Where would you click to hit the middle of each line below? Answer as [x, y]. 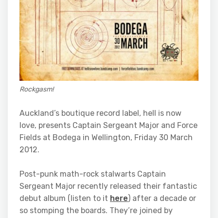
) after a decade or [162, 198]
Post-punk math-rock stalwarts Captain [93, 174]
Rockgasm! [36, 89]
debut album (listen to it [65, 198]
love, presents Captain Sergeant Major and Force [109, 125]
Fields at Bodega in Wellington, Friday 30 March [106, 137]
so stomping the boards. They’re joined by [96, 210]
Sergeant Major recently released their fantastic [108, 186]
